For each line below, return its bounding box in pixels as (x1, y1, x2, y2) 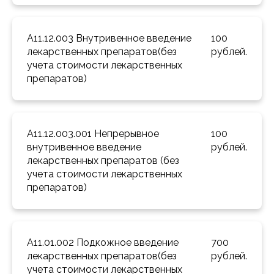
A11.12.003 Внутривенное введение (27, 32, 191, 45)
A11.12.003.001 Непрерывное (27, 128, 159, 140)
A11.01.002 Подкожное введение (27, 237, 179, 249)
